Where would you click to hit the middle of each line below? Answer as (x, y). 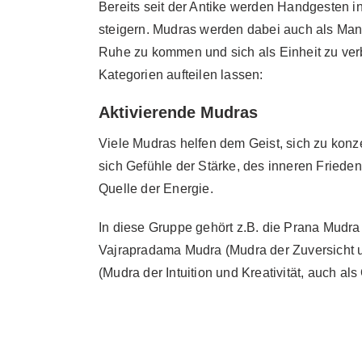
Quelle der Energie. (156, 189)
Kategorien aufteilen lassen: (181, 74)
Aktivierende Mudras (178, 112)
